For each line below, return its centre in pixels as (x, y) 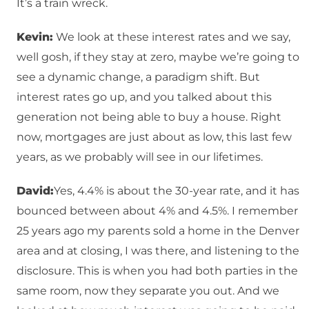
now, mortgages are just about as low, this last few (154, 137)
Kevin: (35, 37)
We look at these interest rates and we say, (172, 37)
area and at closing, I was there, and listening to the (158, 251)
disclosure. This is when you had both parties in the (157, 271)
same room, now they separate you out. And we (148, 291)
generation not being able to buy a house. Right (149, 117)
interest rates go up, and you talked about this (144, 97)
